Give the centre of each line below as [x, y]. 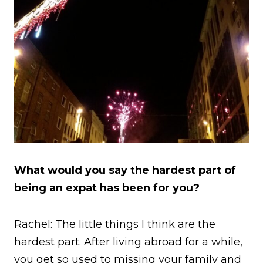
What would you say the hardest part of [125, 170]
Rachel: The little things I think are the [115, 224]
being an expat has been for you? [107, 188]
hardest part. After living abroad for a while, [128, 242]
